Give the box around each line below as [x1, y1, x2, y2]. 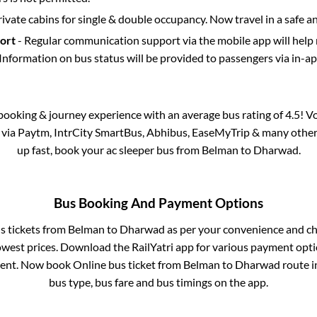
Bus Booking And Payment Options [54, 195, 263, 212]
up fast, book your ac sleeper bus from [16, 142, 202, 156]
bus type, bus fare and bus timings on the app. [49, 275, 268, 289]
